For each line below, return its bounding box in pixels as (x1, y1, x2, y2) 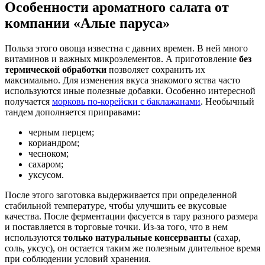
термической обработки (5, 64, 106, 75)
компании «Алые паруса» (5, 15, 170, 31)
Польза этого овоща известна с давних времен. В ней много (5, 43, 248, 53)
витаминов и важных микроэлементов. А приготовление (5, 53, 239, 64)
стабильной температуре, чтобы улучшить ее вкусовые (5, 200, 227, 211)
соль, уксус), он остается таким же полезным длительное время (5, 243, 260, 253)
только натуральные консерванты (63, 232, 211, 243)
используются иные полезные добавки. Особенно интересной (5, 85, 256, 96)
